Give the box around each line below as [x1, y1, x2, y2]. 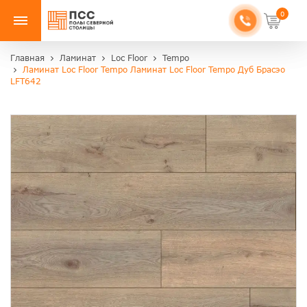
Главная [10, 53, 45, 64]
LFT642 [10, 76, 41, 87]
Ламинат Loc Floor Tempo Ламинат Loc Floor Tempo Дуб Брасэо [23, 64, 285, 75]
